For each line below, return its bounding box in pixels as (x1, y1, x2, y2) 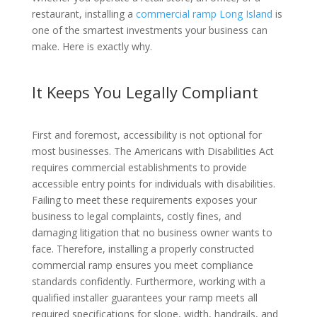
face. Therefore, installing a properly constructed (31, 241, 254, 255)
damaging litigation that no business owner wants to (31, 225, 272, 239)
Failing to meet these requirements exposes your (31, 192, 257, 207)
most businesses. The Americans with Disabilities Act (31, 144, 274, 158)
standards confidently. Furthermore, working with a (31, 274, 265, 288)
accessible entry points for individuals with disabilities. (31, 176, 275, 190)
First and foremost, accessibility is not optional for (31, 127, 262, 142)
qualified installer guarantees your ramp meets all (31, 290, 258, 304)
